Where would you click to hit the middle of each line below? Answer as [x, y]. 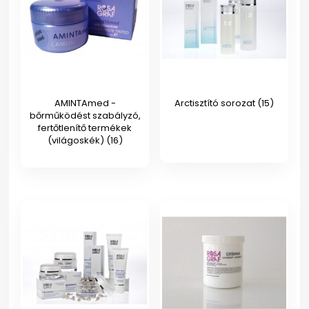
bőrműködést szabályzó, [85, 116]
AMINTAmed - [85, 103]
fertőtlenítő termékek [85, 128]
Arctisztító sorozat [216, 103]
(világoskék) [77, 141]
